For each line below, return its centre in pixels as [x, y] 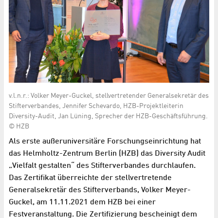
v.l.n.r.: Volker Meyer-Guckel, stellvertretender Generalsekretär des [109, 96]
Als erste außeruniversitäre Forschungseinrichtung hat [105, 142]
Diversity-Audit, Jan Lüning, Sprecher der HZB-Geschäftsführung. [108, 117]
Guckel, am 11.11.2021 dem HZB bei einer [82, 203]
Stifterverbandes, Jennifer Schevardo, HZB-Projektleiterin [96, 106]
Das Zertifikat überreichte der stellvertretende [90, 178]
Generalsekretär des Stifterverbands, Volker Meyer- [100, 191]
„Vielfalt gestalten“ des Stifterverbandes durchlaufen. [102, 166]
